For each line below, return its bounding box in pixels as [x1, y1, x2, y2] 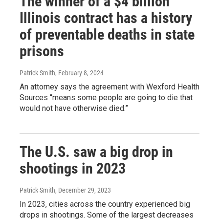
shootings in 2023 [20, 159, 126, 177]
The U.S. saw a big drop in [20, 143, 173, 160]
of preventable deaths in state [20, 25, 195, 43]
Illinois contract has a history [20, 9, 192, 26]
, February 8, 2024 [55, 68, 104, 77]
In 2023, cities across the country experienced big [20, 199, 190, 209]
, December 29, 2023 [55, 186, 111, 194]
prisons [20, 42, 64, 60]
